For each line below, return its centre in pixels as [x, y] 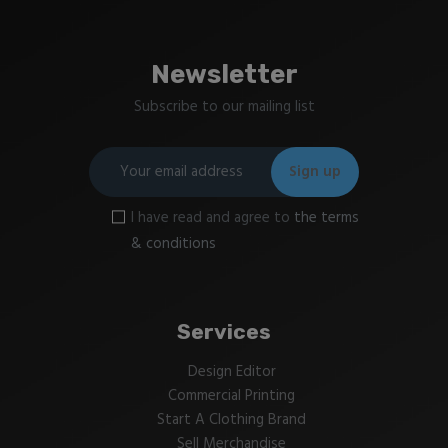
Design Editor [231, 372]
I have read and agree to [212, 217]
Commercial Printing [231, 396]
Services [224, 331]
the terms [326, 217]
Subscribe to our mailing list [224, 107]
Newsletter [224, 75]
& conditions [173, 243]
